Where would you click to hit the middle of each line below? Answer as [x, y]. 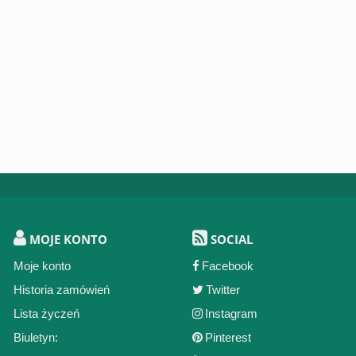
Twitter [223, 290]
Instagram [232, 313]
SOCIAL [230, 239]
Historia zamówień [61, 290]
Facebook [228, 266]
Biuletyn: [35, 337]
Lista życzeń [46, 313]
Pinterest [228, 337]
